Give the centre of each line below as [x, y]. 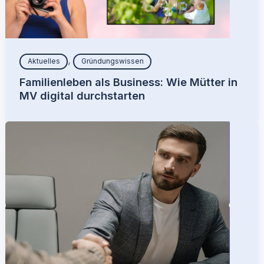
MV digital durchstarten [82, 95]
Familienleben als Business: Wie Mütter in [129, 82]
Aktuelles [44, 61]
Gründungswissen [112, 61]
